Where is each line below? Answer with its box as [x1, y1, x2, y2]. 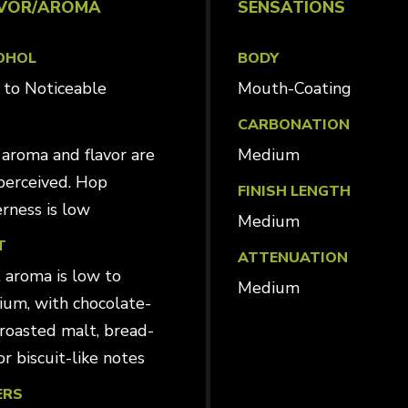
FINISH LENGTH [237, 181, 351, 201]
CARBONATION [237, 115, 350, 135]
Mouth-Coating [251, 77, 352, 99]
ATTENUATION [237, 248, 348, 268]
